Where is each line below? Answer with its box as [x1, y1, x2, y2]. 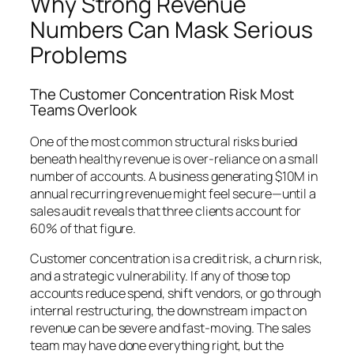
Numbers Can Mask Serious [30, 13, 313, 45]
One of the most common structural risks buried [30, 132, 298, 150]
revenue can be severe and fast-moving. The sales [30, 319, 311, 337]
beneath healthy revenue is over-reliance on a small [30, 149, 318, 168]
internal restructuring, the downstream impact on [30, 302, 307, 320]
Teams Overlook [30, 100, 137, 121]
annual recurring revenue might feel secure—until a [30, 184, 316, 202]
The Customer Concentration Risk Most [30, 84, 295, 105]
